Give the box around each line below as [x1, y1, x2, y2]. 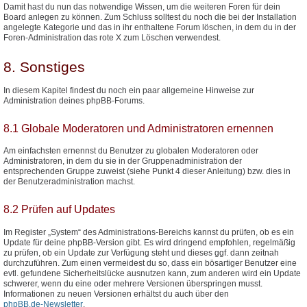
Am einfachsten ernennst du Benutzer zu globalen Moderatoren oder [3, 146, 258, 156]
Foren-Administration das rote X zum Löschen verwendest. [3, 32, 221, 42]
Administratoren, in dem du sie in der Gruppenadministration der [3, 156, 242, 167]
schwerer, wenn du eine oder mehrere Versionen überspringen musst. [3, 278, 262, 288]
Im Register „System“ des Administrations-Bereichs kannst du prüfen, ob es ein [3, 227, 294, 237]
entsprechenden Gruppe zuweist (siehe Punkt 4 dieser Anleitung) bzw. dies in [3, 167, 291, 177]
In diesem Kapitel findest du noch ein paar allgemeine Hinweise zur [3, 86, 254, 96]
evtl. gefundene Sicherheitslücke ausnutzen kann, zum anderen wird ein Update [3, 268, 301, 278]
